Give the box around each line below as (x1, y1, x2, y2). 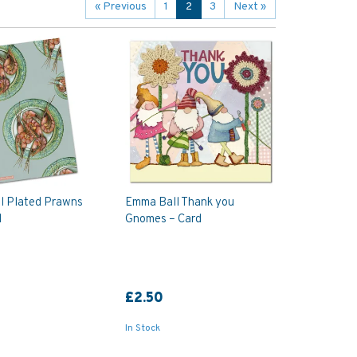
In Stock (124, 322, 160, 335)
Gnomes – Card (124, 212, 202, 228)
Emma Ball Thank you (124, 195, 234, 211)
